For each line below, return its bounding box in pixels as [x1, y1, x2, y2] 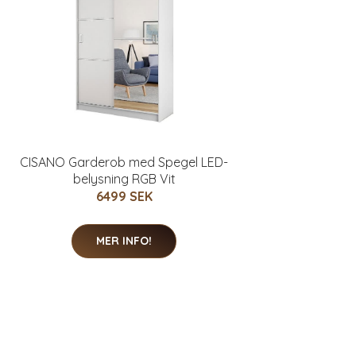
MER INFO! [96, 233, 152, 248]
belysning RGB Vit [72, 170, 176, 187]
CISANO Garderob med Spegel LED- [20, 153, 228, 170]
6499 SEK [95, 188, 153, 204]
